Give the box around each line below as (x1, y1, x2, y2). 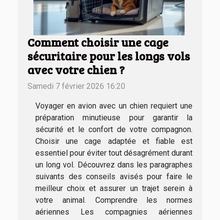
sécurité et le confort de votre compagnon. (35, 125, 192, 135)
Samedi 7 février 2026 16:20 (27, 82, 125, 91)
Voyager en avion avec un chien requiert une (35, 101, 192, 111)
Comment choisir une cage (27, 34, 168, 51)
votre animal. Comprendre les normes (35, 195, 192, 205)
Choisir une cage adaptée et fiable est (35, 137, 192, 146)
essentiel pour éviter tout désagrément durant (35, 148, 192, 158)
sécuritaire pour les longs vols (27, 48, 190, 64)
